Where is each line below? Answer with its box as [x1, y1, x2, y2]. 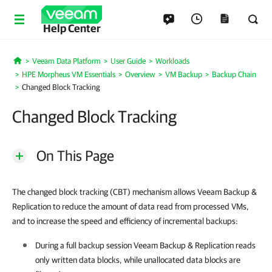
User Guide [110, 56, 146, 66]
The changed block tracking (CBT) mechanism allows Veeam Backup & [12, 187, 257, 197]
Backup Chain [212, 70, 256, 79]
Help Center [42, 22, 101, 35]
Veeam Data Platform [32, 56, 101, 66]
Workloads [155, 56, 189, 66]
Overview [125, 70, 155, 79]
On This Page [36, 147, 114, 164]
